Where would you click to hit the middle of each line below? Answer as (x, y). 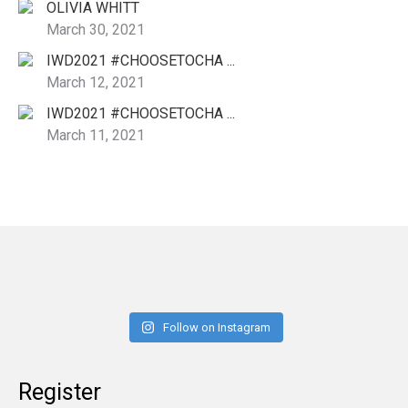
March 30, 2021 (96, 30)
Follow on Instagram (217, 328)
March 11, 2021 (96, 136)
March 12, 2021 (96, 83)
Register (60, 393)
